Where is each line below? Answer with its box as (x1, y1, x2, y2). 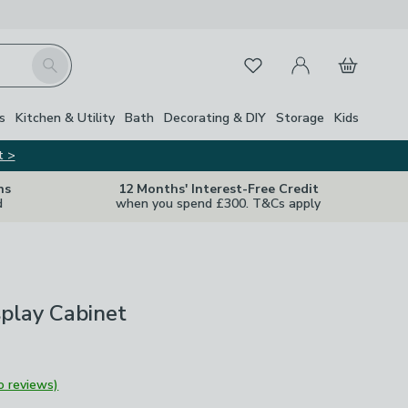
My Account (279, 45, 355, 65)
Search (30, 47, 74, 67)
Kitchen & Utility (15, 108, 115, 127)
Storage (276, 108, 324, 127)
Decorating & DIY (164, 108, 266, 127)
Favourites (230, 52, 298, 72)
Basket (326, 45, 372, 65)
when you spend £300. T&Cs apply (116, 195, 321, 212)
